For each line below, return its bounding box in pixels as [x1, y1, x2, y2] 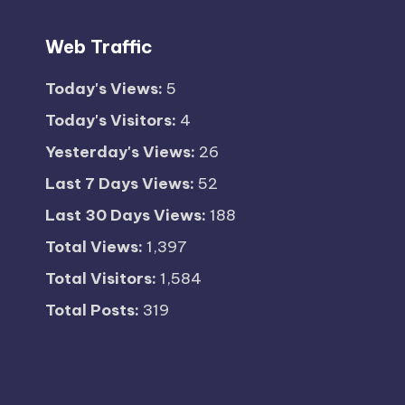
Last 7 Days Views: [45, 174, 198, 193]
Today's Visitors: [45, 110, 180, 130]
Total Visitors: [45, 268, 160, 288]
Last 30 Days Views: [45, 205, 210, 225]
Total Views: [45, 237, 146, 257]
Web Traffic [45, 35, 153, 58]
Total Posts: [45, 300, 143, 320]
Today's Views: [45, 79, 166, 99]
